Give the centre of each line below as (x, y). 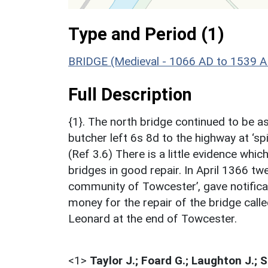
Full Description (130, 94)
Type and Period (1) (146, 34)
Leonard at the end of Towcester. (153, 218)
